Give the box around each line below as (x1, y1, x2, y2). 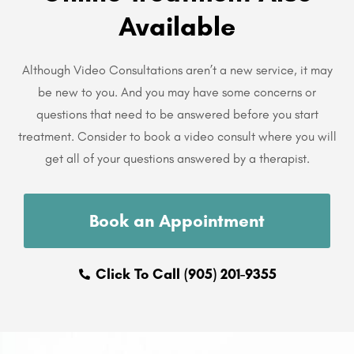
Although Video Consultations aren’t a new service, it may (21, 62, 333, 77)
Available (119, 9, 235, 42)
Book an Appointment (89, 209, 265, 232)
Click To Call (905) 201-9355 (95, 265, 277, 283)
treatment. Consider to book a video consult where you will (17, 128, 337, 144)
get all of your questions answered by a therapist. (44, 150, 310, 166)
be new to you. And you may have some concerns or (38, 84, 316, 100)
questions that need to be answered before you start (36, 106, 318, 122)
